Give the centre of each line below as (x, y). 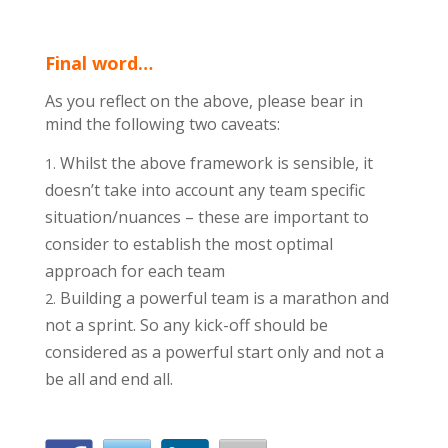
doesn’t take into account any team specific (204, 189)
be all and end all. (112, 378)
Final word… (98, 62)
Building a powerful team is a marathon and (224, 297)
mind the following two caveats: (166, 123)
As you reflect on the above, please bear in (203, 100)
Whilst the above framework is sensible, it (216, 162)
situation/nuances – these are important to (206, 216)
